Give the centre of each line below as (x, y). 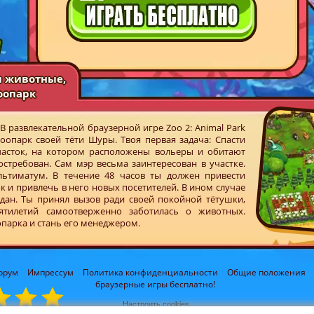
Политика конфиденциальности (150, 272)
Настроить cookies (156, 304)
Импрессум (50, 272)
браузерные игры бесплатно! (155, 284)
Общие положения (266, 272)
